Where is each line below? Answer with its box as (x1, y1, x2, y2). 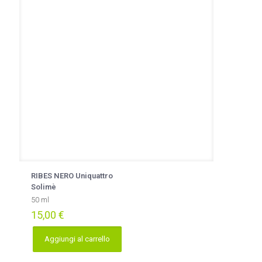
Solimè (31, 182, 56, 191)
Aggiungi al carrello (44, 235, 110, 243)
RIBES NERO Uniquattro (31, 171, 113, 180)
